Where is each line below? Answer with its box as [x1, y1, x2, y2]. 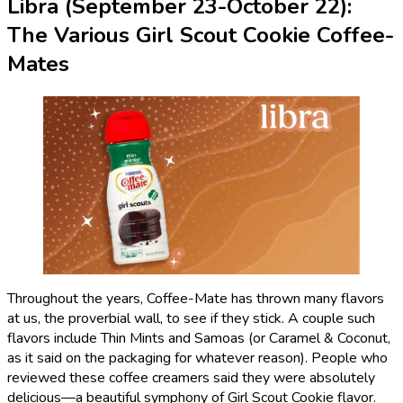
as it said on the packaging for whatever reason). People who [7, 347, 388, 368]
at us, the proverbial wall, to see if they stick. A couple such [7, 308, 375, 328]
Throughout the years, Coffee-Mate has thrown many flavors [7, 288, 384, 309]
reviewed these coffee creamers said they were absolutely [7, 367, 375, 388]
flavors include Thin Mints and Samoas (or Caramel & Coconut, [7, 327, 390, 348]
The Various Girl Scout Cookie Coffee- [7, 21, 394, 50]
